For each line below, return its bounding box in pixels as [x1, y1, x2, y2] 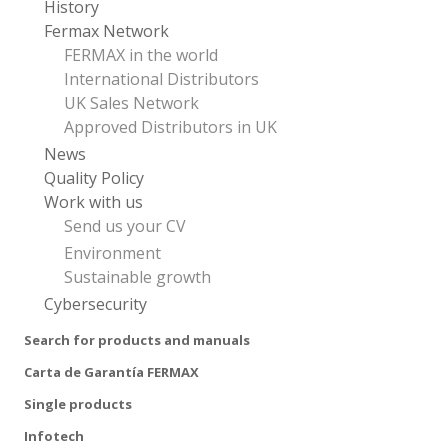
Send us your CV [64, 215, 186, 237]
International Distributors [64, 68, 259, 90]
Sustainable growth [64, 266, 211, 288]
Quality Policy [44, 167, 144, 189]
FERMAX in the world [64, 44, 218, 66]
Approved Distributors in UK [64, 116, 277, 138]
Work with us [44, 191, 143, 213]
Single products [24, 395, 132, 413]
